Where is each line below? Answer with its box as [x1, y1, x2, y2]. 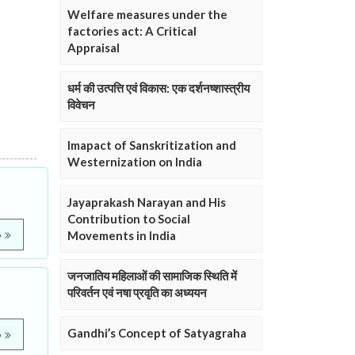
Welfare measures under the [67, 7, 227, 22]
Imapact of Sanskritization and [67, 138, 236, 153]
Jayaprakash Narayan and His [67, 195, 226, 210]
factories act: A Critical [67, 24, 197, 39]
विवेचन [67, 97, 95, 113]
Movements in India [67, 228, 176, 243]
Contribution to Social [67, 212, 190, 227]
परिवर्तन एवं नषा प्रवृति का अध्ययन [67, 285, 207, 300]
